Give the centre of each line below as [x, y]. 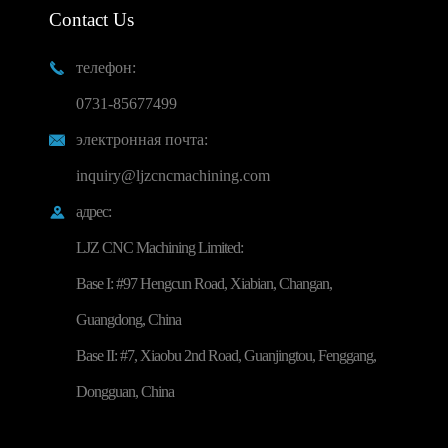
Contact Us [91, 19]
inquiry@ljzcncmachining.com [172, 175]
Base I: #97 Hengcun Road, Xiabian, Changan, [203, 283]
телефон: [105, 67]
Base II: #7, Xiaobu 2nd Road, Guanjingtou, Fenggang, [225, 355]
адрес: [93, 211]
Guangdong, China [128, 319]
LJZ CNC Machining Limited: [159, 247]
